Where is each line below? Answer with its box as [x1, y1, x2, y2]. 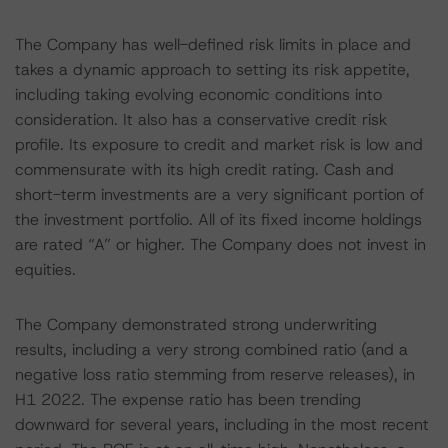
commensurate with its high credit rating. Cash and [15, 159, 394, 180]
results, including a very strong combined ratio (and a [15, 339, 408, 360]
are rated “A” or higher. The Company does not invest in [15, 234, 426, 255]
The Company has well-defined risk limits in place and [15, 34, 411, 55]
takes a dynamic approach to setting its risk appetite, [15, 59, 410, 80]
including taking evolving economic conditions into [15, 84, 382, 105]
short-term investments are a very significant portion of [15, 184, 424, 205]
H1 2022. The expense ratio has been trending [15, 389, 361, 410]
